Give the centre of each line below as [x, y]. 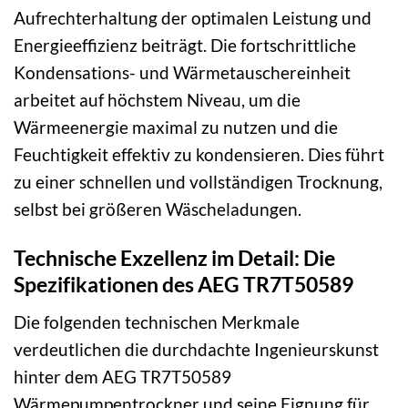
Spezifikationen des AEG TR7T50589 [184, 285]
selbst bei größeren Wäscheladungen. [158, 209]
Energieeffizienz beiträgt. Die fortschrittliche [185, 45]
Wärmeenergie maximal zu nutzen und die [176, 127]
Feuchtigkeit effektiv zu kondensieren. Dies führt [199, 154]
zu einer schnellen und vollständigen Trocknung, [198, 181]
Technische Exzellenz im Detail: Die [174, 258]
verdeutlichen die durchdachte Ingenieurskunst [196, 349]
